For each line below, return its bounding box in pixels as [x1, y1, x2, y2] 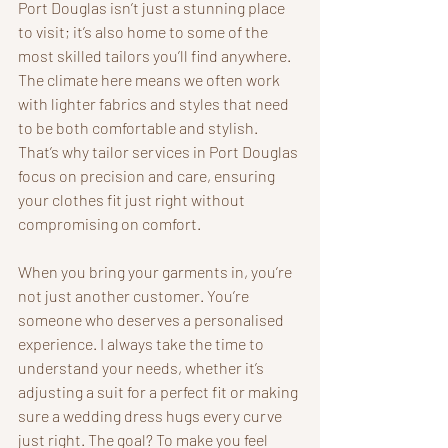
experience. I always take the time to [18, 334, 267, 353]
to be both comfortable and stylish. [18, 118, 261, 137]
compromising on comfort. [18, 214, 201, 233]
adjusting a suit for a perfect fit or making [18, 382, 301, 401]
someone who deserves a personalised [18, 310, 287, 329]
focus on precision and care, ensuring [18, 166, 278, 185]
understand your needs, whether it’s [18, 358, 267, 377]
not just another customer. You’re [18, 286, 252, 305]
